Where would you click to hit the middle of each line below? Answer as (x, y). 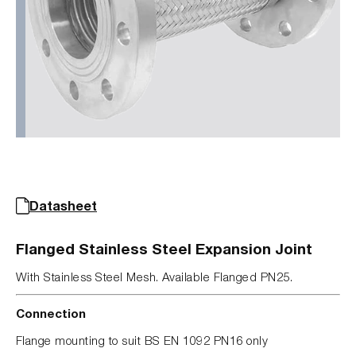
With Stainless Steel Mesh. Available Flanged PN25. (154, 276)
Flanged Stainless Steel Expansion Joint (164, 248)
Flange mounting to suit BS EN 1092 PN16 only (142, 340)
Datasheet (63, 205)
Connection (51, 313)
